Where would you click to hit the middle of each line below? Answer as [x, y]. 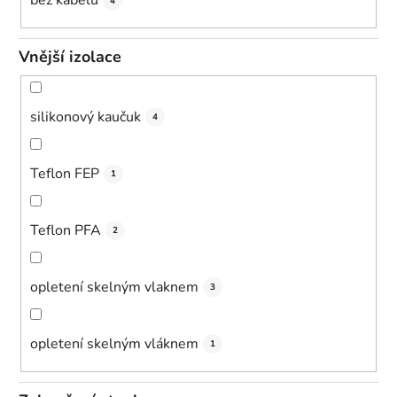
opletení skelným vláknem [114, 343]
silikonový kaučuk [86, 117]
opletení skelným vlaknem [114, 287]
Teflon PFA [66, 230]
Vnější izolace [70, 57]
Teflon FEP [65, 173]
